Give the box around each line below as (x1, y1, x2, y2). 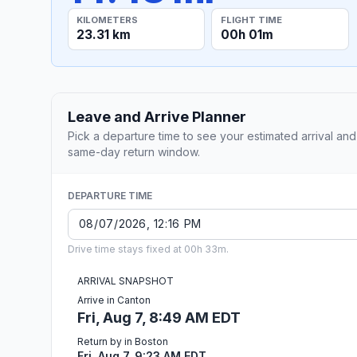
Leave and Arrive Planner (68, 108, 246, 125)
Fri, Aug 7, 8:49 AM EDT (77, 308, 241, 326)
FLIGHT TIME (220, 14, 282, 25)
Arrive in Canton (77, 293, 151, 306)
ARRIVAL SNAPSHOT (77, 274, 174, 287)
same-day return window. (68, 144, 200, 159)
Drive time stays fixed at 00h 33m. (68, 242, 229, 255)
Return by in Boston (77, 335, 168, 347)
